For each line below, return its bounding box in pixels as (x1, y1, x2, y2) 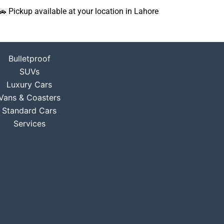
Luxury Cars (6, 79, 52, 89)
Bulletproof (8, 53, 50, 63)
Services (13, 118, 45, 128)
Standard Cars (2, 105, 56, 115)
